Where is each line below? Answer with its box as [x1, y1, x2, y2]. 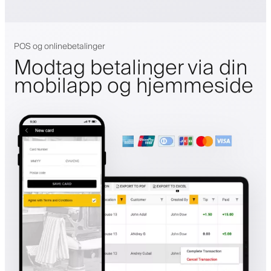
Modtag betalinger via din [14, 50, 247, 86]
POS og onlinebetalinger [14, 39, 105, 54]
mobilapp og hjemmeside [14, 68, 253, 104]
